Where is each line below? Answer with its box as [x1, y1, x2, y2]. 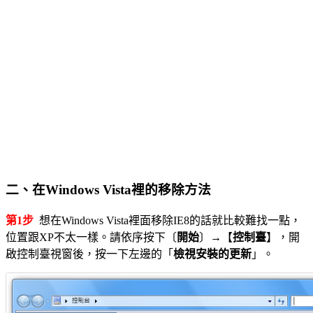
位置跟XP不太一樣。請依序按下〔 [6, 231, 177, 243]
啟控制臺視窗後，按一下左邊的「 [6, 247, 173, 260]
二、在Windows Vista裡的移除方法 [6, 182, 211, 198]
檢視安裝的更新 [173, 247, 252, 260]
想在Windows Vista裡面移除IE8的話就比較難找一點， [34, 214, 301, 226]
